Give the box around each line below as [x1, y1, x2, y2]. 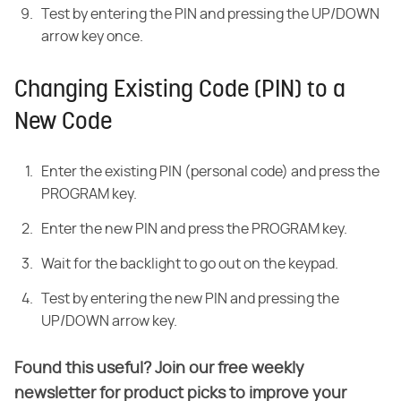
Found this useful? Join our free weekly [14, 360, 304, 377]
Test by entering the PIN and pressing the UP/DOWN [41, 6, 380, 21]
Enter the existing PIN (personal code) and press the [41, 164, 380, 179]
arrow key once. [41, 29, 143, 44]
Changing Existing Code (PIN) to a [14, 78, 346, 103]
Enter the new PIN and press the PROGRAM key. [41, 221, 347, 236]
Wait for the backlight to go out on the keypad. [41, 256, 338, 271]
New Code [14, 110, 112, 135]
